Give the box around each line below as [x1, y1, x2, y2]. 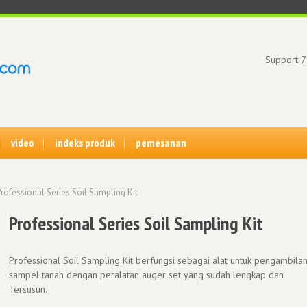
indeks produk [55, 136, 115, 149]
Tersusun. [9, 282, 47, 295]
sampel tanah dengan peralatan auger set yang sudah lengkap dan [9, 268, 284, 281]
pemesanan [136, 136, 186, 149]
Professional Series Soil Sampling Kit [9, 210, 263, 236]
